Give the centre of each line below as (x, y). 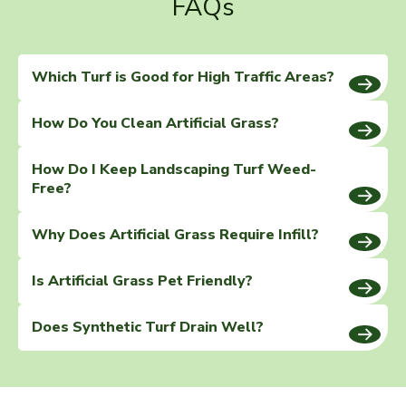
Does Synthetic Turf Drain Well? (148, 328)
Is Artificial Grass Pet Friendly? (142, 281)
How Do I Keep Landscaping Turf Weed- (174, 170)
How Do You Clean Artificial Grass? (155, 124)
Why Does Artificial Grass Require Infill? (175, 235)
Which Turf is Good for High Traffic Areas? (183, 77)
